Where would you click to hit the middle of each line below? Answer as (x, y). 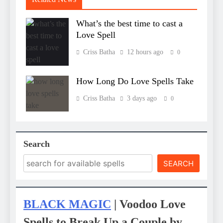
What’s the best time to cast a (129, 24)
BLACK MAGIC (67, 204)
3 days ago (142, 99)
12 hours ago (145, 52)
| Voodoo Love (148, 204)
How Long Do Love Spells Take (135, 81)
